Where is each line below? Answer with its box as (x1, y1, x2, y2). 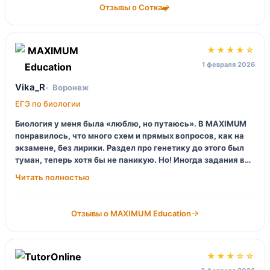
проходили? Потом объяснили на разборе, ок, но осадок (15, 179, 242, 189)
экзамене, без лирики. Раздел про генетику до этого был (15, 143, 244, 153)
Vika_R (15, 81, 45, 93)
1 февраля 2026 (202, 60, 255, 69)
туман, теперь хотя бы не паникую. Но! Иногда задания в (15, 155, 245, 165)
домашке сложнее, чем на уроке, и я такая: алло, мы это (15, 167, 243, 177)
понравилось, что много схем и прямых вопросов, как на (15, 131, 244, 141)
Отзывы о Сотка (99, 2, 162, 13)
